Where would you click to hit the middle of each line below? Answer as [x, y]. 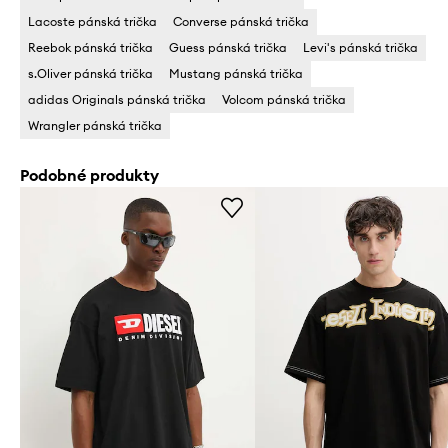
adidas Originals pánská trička [117, 99]
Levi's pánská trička [360, 47]
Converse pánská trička [241, 21]
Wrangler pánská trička [95, 125]
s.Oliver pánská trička [90, 73]
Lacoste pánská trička [92, 21]
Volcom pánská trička [284, 99]
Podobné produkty [89, 175]
